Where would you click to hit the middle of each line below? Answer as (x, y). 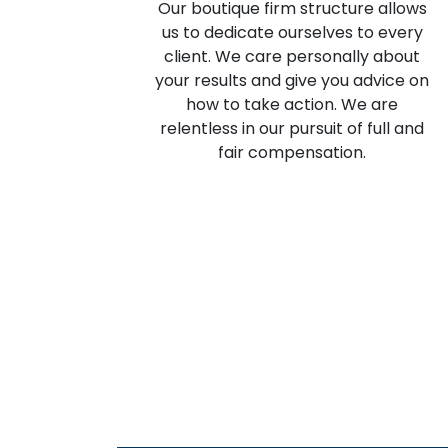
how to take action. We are (292, 105)
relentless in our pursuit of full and (292, 129)
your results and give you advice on (292, 81)
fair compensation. (292, 153)
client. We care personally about (292, 57)
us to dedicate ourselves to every (292, 33)
